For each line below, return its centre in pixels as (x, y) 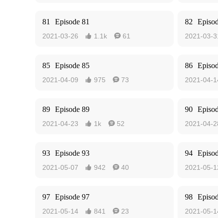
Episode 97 (72, 197)
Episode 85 (72, 65)
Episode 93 (72, 153)
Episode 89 (72, 109)
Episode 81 (72, 22)
